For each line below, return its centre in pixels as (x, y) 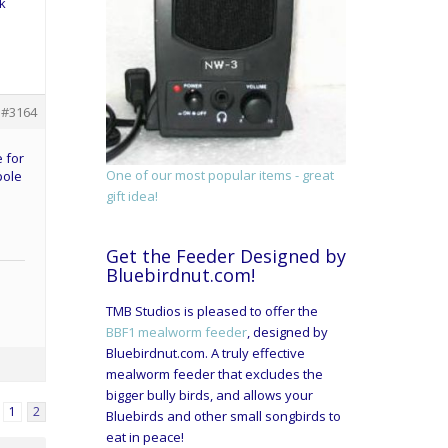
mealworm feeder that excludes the (214, 374)
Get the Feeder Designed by (226, 256)
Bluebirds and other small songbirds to (223, 416)
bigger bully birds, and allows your (209, 395)
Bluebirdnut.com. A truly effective (205, 353)
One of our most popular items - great (220, 175)
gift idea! (132, 196)
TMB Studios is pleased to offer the (212, 311)
